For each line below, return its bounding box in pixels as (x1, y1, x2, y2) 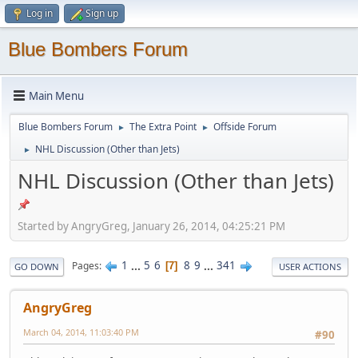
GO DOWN (14, 260, 59, 272)
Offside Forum (213, 120, 276, 133)
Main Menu (29, 88, 84, 103)
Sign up (86, 6, 118, 20)
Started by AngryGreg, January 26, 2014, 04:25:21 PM (18, 218, 285, 233)
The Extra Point (129, 120, 197, 133)
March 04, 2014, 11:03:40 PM (23, 325, 139, 338)
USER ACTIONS (279, 260, 341, 272)
